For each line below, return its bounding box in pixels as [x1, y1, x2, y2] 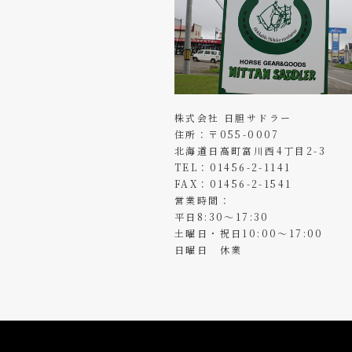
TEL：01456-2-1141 [174, 159, 291, 174]
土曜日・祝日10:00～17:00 [174, 225, 324, 240]
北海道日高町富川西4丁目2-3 [174, 143, 326, 157]
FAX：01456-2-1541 [174, 176, 292, 190]
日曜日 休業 [174, 242, 243, 256]
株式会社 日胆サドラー [174, 110, 292, 124]
